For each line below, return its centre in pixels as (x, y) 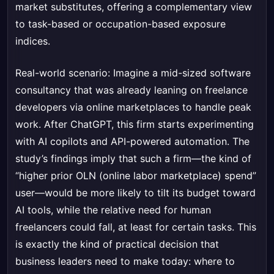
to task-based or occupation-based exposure (120, 24)
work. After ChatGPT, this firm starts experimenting (135, 124)
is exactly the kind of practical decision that (117, 244)
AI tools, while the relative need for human (113, 210)
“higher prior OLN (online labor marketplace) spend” (136, 176)
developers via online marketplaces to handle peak (133, 107)
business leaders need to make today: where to (125, 261)
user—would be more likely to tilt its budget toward (135, 193)
